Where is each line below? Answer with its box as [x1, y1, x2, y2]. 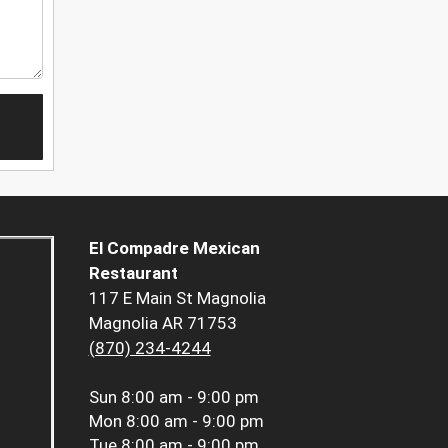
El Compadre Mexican [88, 238, 260, 259]
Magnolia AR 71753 [88, 313, 237, 334]
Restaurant [88, 263, 178, 284]
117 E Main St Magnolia [88, 288, 266, 309]
